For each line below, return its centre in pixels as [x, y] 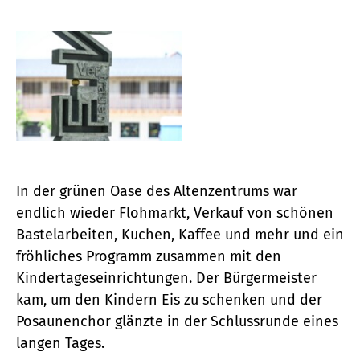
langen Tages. [60, 344]
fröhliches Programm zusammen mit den [149, 257]
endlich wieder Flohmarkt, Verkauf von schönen [175, 213]
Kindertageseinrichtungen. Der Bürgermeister [166, 278]
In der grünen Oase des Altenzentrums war [157, 192]
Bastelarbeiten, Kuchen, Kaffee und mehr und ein [180, 235]
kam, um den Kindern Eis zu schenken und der [169, 300]
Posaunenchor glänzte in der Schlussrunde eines [177, 322]
